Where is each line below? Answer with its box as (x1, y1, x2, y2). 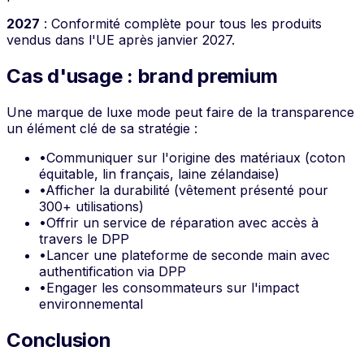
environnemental (39, 296, 143, 313)
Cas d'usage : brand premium (6, 64, 278, 89)
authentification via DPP (39, 263, 186, 280)
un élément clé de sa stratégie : (6, 120, 197, 137)
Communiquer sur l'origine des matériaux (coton (46, 149, 345, 167)
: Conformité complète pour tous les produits (40, 15, 322, 32)
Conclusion (6, 328, 111, 353)
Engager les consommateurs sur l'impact (46, 279, 299, 297)
